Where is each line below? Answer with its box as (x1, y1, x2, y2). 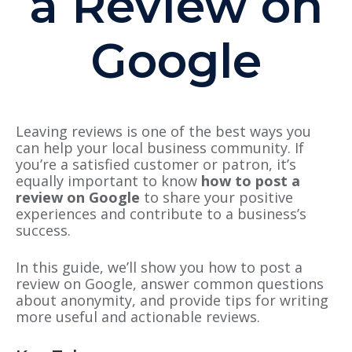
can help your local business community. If (16, 138, 304, 158)
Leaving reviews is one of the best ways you (16, 122, 311, 141)
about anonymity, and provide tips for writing (16, 291, 328, 310)
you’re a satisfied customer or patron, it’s (16, 155, 296, 174)
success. (16, 221, 71, 240)
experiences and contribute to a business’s (16, 204, 306, 224)
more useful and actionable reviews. (16, 307, 260, 327)
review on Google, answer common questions (16, 274, 324, 294)
